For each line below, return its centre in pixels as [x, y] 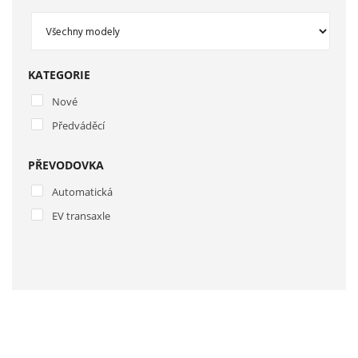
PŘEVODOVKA [66, 165]
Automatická [82, 192]
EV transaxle [81, 216]
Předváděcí [78, 125]
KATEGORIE [59, 75]
